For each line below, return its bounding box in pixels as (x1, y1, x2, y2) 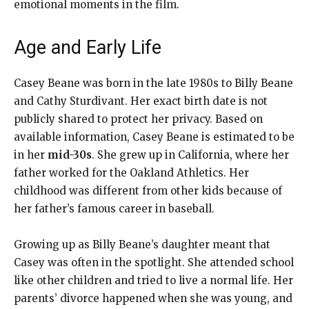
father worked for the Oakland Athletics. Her (14, 166, 249, 179)
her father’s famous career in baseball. (14, 201, 215, 215)
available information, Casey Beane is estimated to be (14, 130, 295, 143)
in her (14, 148, 48, 161)
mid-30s (48, 148, 92, 161)
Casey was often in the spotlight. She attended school (14, 255, 294, 269)
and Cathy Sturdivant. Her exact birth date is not (14, 94, 268, 108)
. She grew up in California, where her (92, 148, 289, 161)
